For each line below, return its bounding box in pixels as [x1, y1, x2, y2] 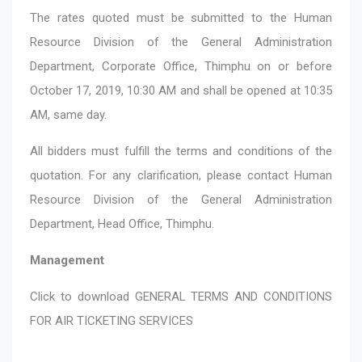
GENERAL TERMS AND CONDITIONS [134, 288, 332, 304]
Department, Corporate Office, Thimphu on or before [30, 58, 332, 74]
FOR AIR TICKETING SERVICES [30, 313, 193, 328]
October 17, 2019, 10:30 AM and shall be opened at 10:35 [30, 82, 332, 98]
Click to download [30, 288, 135, 304]
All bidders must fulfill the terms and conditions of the [30, 143, 332, 158]
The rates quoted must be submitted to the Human [30, 10, 332, 25]
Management [30, 252, 104, 267]
